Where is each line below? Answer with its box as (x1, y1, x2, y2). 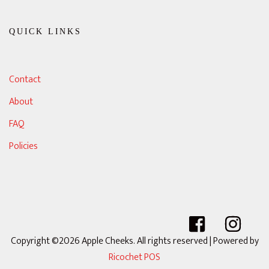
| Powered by (209, 233, 259, 249)
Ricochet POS (109, 249, 160, 265)
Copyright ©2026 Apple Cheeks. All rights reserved (10, 233, 210, 249)
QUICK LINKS (9, 27, 82, 36)
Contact (9, 71, 41, 88)
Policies (9, 138, 38, 154)
